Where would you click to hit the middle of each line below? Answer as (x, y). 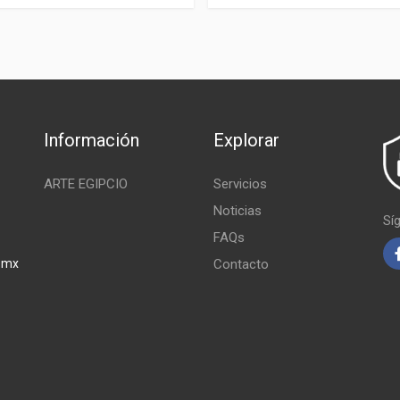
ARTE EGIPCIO (85, 183)
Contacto (241, 264)
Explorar (246, 140)
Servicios (240, 183)
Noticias (237, 210)
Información (91, 140)
